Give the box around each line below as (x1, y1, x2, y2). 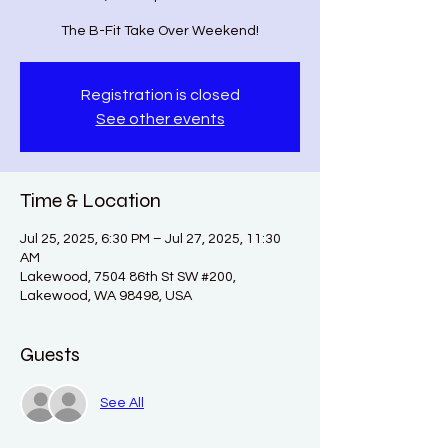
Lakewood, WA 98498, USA (20, 288, 192, 303)
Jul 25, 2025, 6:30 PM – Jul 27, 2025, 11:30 (20, 231, 281, 246)
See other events (95, 110, 225, 127)
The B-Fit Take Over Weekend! (61, 23, 259, 38)
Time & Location (20, 187, 161, 213)
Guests (20, 341, 80, 367)
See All (100, 396, 144, 411)
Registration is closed (80, 86, 240, 103)
